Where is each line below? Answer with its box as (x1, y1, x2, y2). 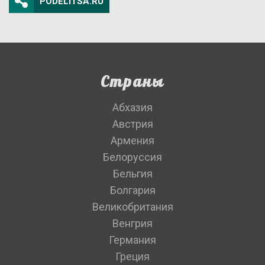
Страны (101, 72, 164, 91)
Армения (111, 134, 154, 147)
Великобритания (92, 201, 173, 213)
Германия (109, 234, 156, 246)
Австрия (112, 118, 153, 130)
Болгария (109, 184, 156, 196)
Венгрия (112, 217, 153, 230)
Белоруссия (103, 151, 162, 163)
